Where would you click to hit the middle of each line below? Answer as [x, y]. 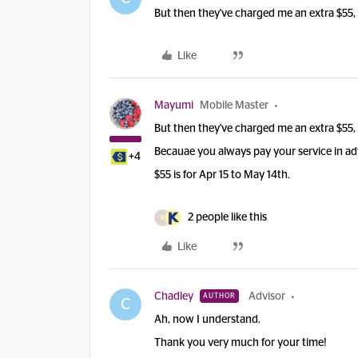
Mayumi [174, 105]
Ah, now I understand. [207, 320]
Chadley [174, 296]
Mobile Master [234, 105]
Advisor [267, 296]
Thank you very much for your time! [241, 343]
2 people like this [227, 217]
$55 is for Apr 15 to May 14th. [222, 175]
